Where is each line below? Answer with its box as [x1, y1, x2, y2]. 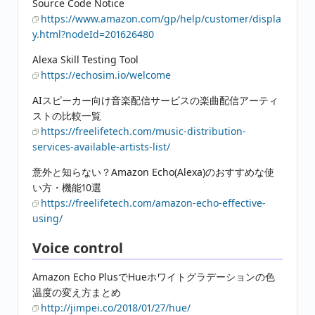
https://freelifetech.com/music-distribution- [41, 124, 246, 138]
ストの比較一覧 [32, 108, 101, 122]
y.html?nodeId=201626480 [32, 27, 154, 41]
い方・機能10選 [32, 180, 101, 194]
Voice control [32, 238, 123, 257]
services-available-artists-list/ [32, 139, 170, 153]
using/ [32, 211, 63, 225]
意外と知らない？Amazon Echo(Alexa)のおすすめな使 [32, 165, 274, 179]
